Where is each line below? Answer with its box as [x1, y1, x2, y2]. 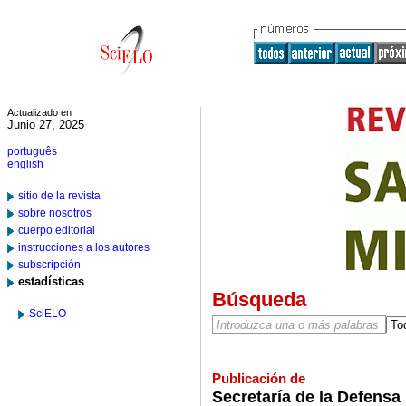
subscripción [18, 258, 81, 271]
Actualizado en [7, 107, 72, 118]
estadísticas [18, 275, 84, 288]
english [7, 158, 43, 170]
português [7, 145, 57, 158]
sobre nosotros [18, 207, 92, 219]
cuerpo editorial [18, 224, 95, 237]
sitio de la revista [18, 189, 101, 202]
